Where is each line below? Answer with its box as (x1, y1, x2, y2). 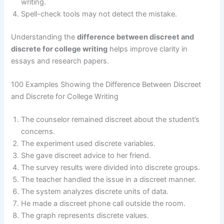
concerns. (21, 127, 55, 136)
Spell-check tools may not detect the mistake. (21, 9, 177, 19)
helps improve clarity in (107, 44, 188, 53)
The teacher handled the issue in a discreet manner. (21, 175, 196, 184)
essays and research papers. (11, 56, 109, 65)
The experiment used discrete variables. (21, 139, 156, 148)
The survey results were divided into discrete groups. (21, 163, 200, 172)
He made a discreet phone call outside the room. (21, 199, 186, 208)
